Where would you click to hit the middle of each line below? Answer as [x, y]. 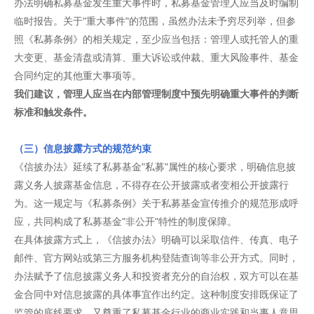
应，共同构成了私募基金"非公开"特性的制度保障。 [125, 221]
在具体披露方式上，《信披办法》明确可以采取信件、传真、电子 [156, 240]
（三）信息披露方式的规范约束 [83, 149]
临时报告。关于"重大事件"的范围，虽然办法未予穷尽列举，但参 [155, 21]
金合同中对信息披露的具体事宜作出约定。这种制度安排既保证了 [156, 294]
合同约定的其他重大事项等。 [78, 76]
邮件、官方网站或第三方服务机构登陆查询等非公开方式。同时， [156, 258]
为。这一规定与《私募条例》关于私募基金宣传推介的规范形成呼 [156, 203]
